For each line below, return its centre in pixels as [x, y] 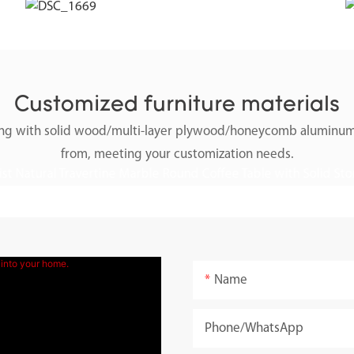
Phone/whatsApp [254, 329]
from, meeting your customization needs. [177, 154]
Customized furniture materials [177, 105]
